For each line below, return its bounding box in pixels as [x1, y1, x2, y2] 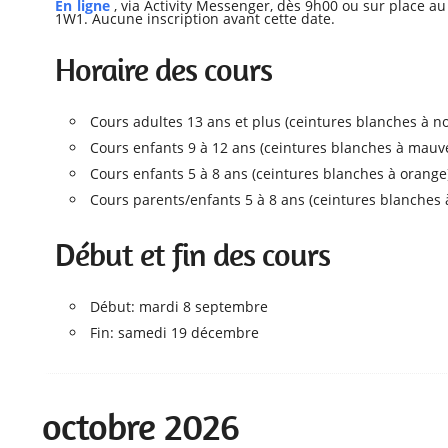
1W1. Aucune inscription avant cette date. [55, 9, 336, 29]
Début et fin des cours [55, 236, 331, 275]
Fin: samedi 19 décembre [90, 323, 260, 343]
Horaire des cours [55, 51, 273, 90]
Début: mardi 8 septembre [90, 297, 269, 317]
